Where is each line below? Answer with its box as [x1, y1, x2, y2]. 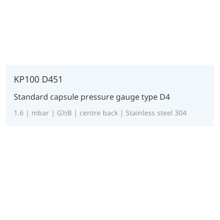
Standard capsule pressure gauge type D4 [14, 91, 170, 103]
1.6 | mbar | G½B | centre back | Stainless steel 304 [14, 108, 187, 118]
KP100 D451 [14, 73, 63, 85]
